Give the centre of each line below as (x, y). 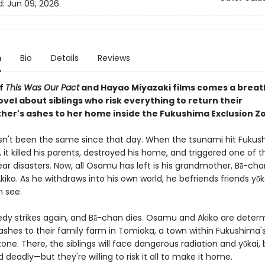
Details (64, 58)
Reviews (114, 58)
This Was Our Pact (42, 88)
